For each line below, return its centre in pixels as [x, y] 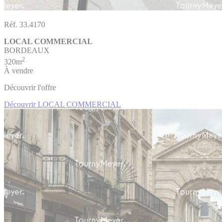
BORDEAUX [27, 51]
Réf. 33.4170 [25, 25]
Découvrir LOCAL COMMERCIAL [62, 104]
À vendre [19, 70]
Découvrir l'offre [30, 87]
